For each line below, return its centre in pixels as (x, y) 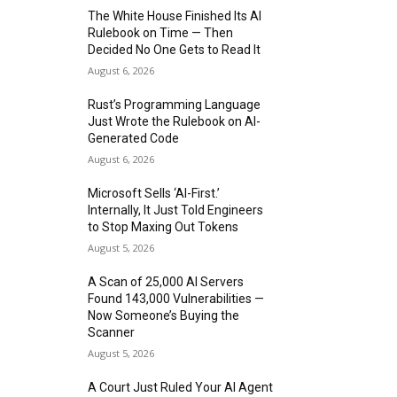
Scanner (112, 332)
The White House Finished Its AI (175, 16)
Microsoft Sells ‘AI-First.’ (154, 193)
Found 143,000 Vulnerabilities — (176, 298)
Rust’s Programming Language (175, 104)
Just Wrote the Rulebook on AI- (175, 121)
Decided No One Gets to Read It (175, 49)
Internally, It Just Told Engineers (176, 210)
